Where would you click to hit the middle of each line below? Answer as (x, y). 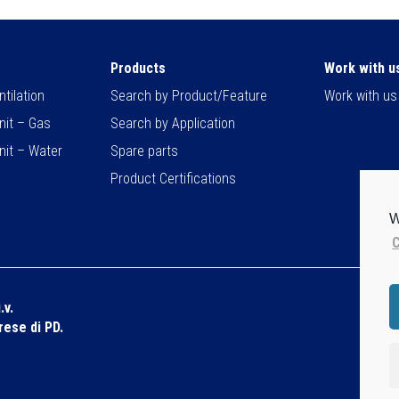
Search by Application (173, 123)
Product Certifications (173, 178)
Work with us (361, 95)
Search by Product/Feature (189, 95)
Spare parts (144, 151)
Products (138, 68)
